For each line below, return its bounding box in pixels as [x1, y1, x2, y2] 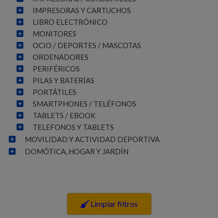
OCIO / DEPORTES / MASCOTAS [33, 41, 141, 50]
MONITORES [33, 29, 76, 38]
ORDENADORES [33, 53, 89, 61]
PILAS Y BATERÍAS [33, 76, 94, 85]
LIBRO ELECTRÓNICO [33, 18, 108, 26]
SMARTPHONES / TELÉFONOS [33, 99, 136, 108]
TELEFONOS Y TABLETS [33, 123, 114, 131]
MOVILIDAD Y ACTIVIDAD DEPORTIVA [25, 135, 160, 144]
